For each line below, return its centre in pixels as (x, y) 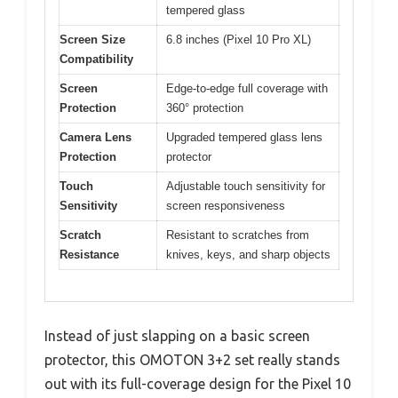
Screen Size (92, 40)
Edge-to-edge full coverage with (247, 89)
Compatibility (96, 60)
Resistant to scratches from (238, 235)
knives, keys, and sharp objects (248, 255)
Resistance (89, 255)
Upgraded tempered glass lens (244, 138)
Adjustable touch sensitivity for (246, 187)
